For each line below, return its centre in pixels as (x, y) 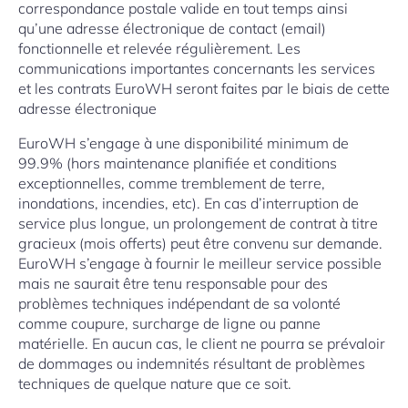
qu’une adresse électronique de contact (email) (172, 28)
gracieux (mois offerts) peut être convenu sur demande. (200, 243)
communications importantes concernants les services (197, 68)
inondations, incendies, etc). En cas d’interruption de (189, 203)
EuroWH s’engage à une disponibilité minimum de (184, 143)
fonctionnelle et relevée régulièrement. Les (159, 48)
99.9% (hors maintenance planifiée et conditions (178, 163)
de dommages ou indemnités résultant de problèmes (192, 363)
